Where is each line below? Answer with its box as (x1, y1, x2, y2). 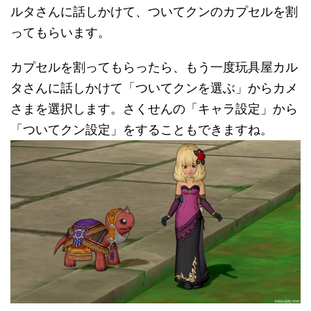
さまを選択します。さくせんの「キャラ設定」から (10, 101, 298, 117)
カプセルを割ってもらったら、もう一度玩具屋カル (10, 60, 298, 75)
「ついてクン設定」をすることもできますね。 (10, 122, 273, 137)
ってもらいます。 (10, 25, 110, 40)
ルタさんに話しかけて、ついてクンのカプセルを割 (10, 4, 298, 19)
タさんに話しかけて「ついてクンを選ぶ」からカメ (10, 81, 298, 96)
